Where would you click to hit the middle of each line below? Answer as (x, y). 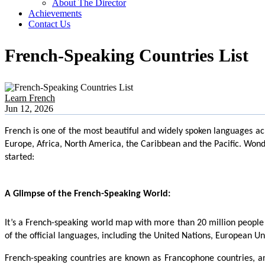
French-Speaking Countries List (127, 56)
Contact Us (49, 24)
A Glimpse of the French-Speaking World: (88, 194)
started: (20, 158)
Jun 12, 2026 (29, 109)
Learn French (30, 98)
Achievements (55, 13)
